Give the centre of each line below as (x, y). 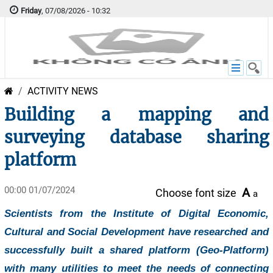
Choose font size (196, 193)
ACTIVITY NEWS (63, 91)
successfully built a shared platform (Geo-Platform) (136, 250)
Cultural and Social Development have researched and (136, 232)
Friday (31, 11)
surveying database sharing (136, 137)
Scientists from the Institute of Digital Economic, (136, 214)
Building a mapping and (136, 115)
